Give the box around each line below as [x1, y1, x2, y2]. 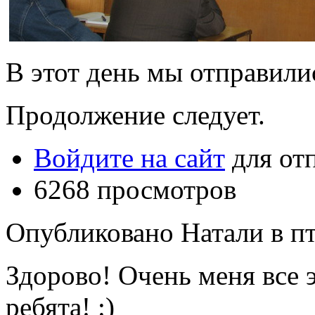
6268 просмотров [34, 174, 236, 205]
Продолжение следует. [6, 100, 265, 131]
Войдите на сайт [34, 143, 225, 174]
